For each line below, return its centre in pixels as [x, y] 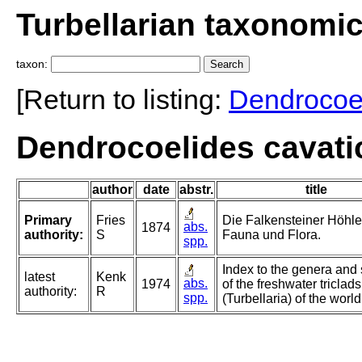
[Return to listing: [122, 100]
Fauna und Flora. [271, 235]
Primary [48, 221]
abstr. [196, 190]
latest [40, 277]
